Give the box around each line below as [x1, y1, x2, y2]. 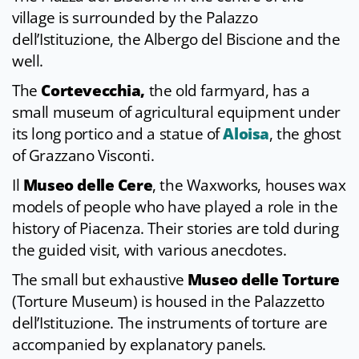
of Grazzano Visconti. [12, 145, 155, 167]
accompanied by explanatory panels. [12, 334, 270, 356]
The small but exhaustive [12, 269, 188, 291]
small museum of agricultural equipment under [12, 102, 341, 123]
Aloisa [223, 123, 270, 145]
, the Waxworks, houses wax [152, 175, 346, 196]
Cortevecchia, [41, 80, 149, 102]
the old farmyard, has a [148, 80, 310, 102]
